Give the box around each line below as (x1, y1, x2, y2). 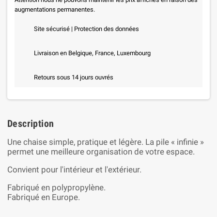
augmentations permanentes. (15, 6, 95, 13)
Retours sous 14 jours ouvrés (34, 74, 113, 81)
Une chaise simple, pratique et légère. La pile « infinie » (7, 137, 204, 147)
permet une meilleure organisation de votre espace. (7, 147, 195, 156)
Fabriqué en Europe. (7, 192, 80, 202)
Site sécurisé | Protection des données (34, 25, 139, 32)
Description (7, 118, 54, 129)
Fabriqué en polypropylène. (7, 183, 108, 192)
